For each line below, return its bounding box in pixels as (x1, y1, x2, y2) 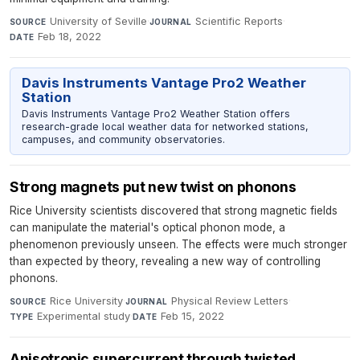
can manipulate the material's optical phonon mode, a (10, 220, 285, 234)
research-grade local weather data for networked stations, (21, 121, 309, 133)
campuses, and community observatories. (21, 133, 225, 145)
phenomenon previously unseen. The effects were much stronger (10, 237, 347, 251)
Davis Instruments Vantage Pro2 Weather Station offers (21, 108, 290, 120)
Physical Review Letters (171, 294, 289, 307)
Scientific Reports (195, 14, 284, 27)
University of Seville (49, 14, 147, 27)
